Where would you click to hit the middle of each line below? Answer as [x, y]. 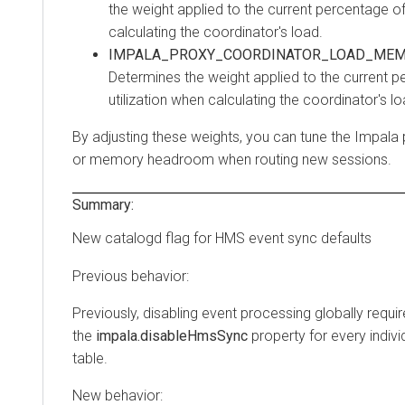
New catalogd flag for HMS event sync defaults [222, 239]
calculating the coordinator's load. [216, 33]
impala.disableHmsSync [172, 336]
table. [90, 359]
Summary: [103, 205]
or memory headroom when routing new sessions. [232, 160]
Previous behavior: [131, 277]
